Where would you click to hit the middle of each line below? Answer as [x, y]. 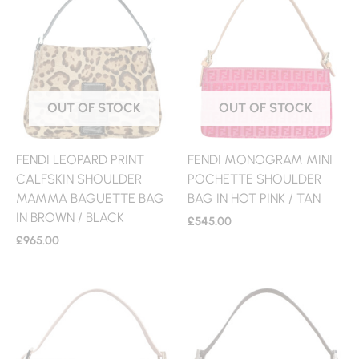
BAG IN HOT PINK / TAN [254, 198]
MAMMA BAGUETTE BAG [90, 198]
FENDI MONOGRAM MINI [260, 159]
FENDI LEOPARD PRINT [80, 159]
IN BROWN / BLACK [70, 217]
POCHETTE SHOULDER [254, 178]
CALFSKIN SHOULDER [79, 178]
